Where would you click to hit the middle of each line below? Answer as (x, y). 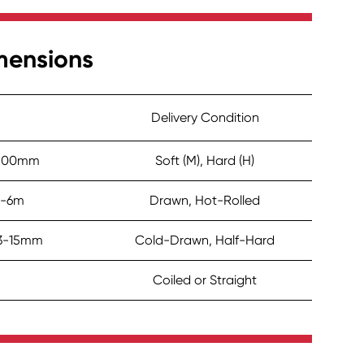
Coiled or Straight (205, 280)
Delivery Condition (205, 118)
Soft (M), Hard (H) (205, 161)
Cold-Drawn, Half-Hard (205, 240)
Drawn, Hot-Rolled (205, 201)
